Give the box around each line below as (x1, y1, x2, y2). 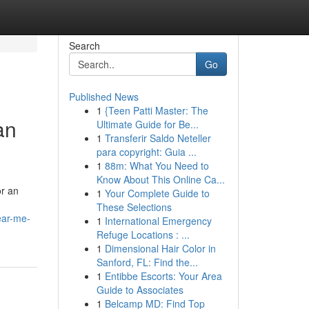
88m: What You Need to (104, 159, 209, 172)
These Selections (96, 200, 172, 214)
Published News (68, 90, 139, 103)
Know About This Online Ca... (96, 172, 225, 186)
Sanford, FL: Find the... (96, 255, 198, 269)
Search (68, 39, 100, 52)
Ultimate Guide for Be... (96, 117, 199, 131)
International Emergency (104, 214, 212, 228)
